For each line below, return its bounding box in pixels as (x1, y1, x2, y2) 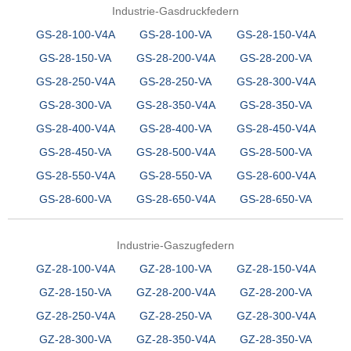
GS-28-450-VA (39, 146, 111, 159)
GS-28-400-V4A (35, 122, 115, 136)
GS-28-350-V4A (136, 99, 215, 112)
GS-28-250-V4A (35, 75, 115, 89)
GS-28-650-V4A (136, 193, 215, 206)
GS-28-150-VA (39, 52, 111, 65)
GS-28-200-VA (240, 52, 312, 65)
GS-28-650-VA (240, 193, 312, 206)
